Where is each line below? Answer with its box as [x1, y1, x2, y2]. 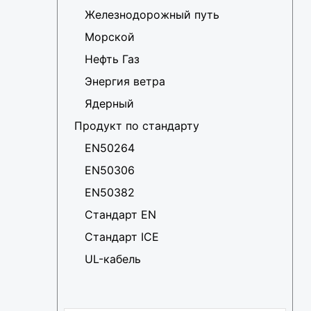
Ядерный [85, 96, 134, 111]
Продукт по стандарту [74, 119, 199, 133]
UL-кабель [85, 252, 141, 267]
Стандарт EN [85, 208, 156, 222]
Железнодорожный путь [85, 8, 219, 22]
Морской [85, 30, 135, 44]
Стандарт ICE [85, 230, 159, 244]
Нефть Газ [85, 52, 140, 67]
